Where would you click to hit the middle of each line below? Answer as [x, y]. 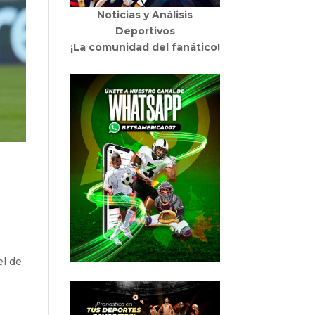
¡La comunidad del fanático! [145, 47]
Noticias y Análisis [145, 15]
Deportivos [145, 31]
